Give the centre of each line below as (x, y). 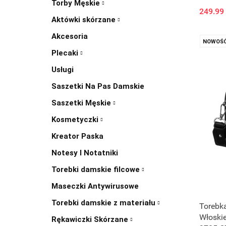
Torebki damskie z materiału (104, 203)
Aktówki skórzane (84, 20)
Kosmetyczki (76, 120)
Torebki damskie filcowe (97, 169)
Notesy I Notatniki (85, 153)
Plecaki (66, 53)
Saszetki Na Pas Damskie (98, 86)
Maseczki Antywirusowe (95, 186)
